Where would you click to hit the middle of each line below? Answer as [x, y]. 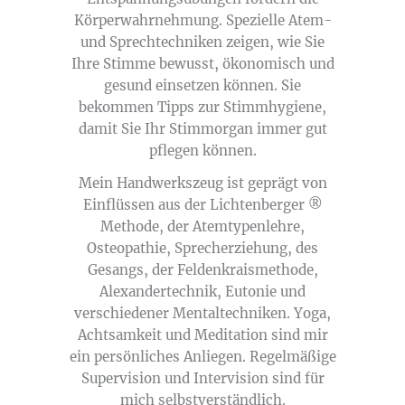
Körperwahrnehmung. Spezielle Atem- [202, 20]
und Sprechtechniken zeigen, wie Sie [202, 42]
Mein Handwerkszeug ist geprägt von [202, 183]
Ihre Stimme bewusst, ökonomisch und [202, 64]
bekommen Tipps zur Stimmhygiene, [202, 107]
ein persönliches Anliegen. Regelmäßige [202, 357]
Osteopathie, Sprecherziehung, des [202, 248]
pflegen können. [202, 151]
